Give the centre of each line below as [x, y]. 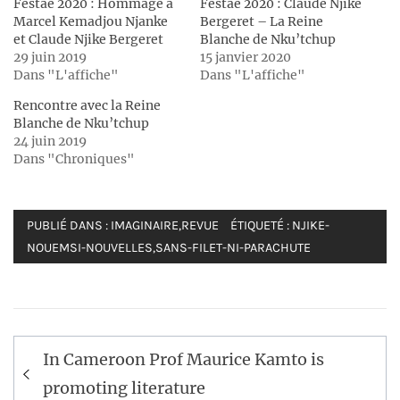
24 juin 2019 [50, 142]
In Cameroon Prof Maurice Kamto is [183, 360]
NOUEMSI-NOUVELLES [90, 248]
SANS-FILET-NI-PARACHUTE [233, 248]
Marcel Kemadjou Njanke [91, 22]
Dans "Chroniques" [74, 159]
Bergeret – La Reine [262, 22]
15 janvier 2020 [246, 58]
